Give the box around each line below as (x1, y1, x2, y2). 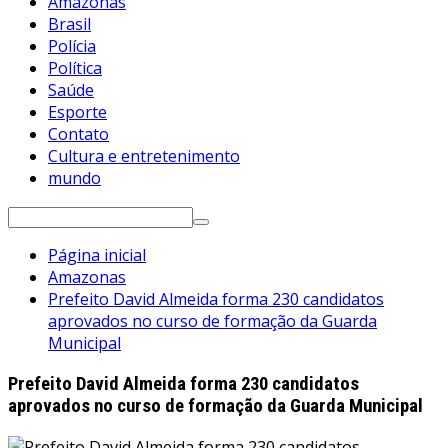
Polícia (48, 35, 96, 58)
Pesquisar (7, 204, 81, 227)
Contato (48, 123, 109, 146)
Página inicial (48, 244, 146, 267)
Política (48, 57, 102, 80)
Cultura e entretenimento (48, 145, 240, 168)
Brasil (48, 13, 91, 36)
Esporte (48, 101, 107, 124)
